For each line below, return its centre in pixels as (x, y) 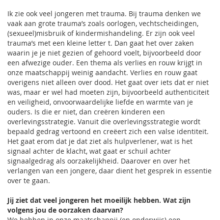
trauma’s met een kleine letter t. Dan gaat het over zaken (101, 43)
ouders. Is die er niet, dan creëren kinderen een (86, 112)
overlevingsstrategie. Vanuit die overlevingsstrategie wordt (104, 122)
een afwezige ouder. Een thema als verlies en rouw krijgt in (105, 63)
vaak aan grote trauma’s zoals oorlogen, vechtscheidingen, (103, 23)
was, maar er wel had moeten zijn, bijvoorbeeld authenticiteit (108, 92)
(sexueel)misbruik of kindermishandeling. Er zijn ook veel (101, 33)
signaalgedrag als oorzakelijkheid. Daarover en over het (99, 161)
